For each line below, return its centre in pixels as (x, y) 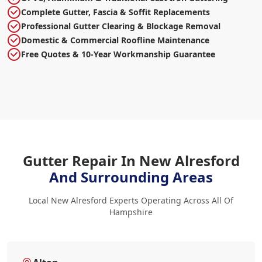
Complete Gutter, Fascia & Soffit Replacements (116, 12)
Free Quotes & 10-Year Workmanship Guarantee (118, 54)
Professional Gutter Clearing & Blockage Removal (121, 26)
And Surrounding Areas (131, 177)
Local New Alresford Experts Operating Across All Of (131, 200)
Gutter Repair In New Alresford (131, 160)
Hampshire (131, 212)
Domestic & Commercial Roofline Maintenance (115, 40)
